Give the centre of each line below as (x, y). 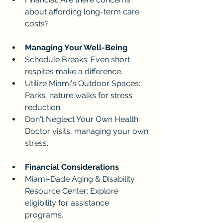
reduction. (43, 108)
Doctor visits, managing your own (88, 131)
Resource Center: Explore (73, 191)
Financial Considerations (72, 167)
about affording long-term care (83, 12)
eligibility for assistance (68, 203)
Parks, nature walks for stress (80, 96)
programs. (45, 215)
